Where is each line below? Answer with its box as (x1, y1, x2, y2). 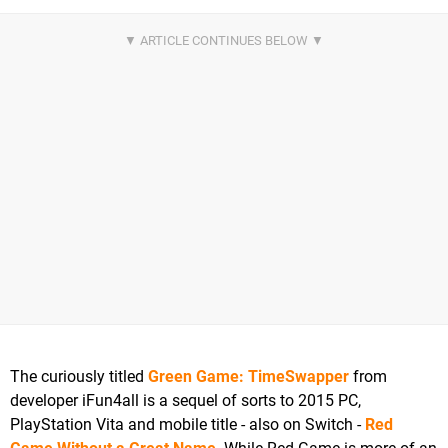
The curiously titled (10, 367, 148, 387)
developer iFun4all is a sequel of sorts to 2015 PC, (10, 391, 361, 411)
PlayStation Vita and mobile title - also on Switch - (10, 415, 365, 435)
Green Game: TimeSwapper (148, 367, 349, 387)
